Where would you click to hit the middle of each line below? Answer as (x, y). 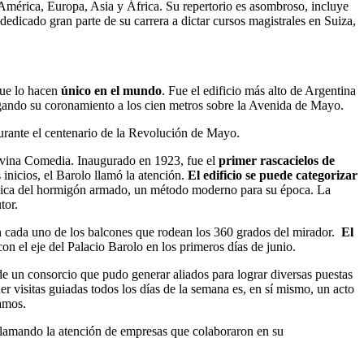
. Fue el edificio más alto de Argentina (259, 90)
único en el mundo (111, 90)
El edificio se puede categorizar (271, 175)
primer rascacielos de (277, 160)
